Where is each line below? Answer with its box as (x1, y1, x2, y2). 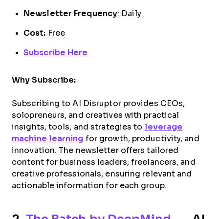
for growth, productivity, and (83, 134, 199, 143)
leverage (144, 122, 183, 131)
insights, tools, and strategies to (12, 122, 145, 131)
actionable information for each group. (12, 181, 167, 190)
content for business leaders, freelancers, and (12, 157, 196, 166)
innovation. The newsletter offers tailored (12, 146, 179, 154)
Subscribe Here (23, 48, 88, 57)
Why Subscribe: (12, 75, 78, 84)
